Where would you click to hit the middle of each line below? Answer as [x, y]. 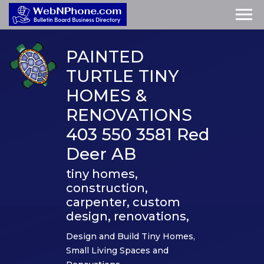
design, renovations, [128, 216]
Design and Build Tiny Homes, [131, 236]
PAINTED [105, 56]
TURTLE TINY [122, 76]
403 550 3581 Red [138, 134]
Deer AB [101, 154]
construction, [107, 188]
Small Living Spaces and [117, 250]
